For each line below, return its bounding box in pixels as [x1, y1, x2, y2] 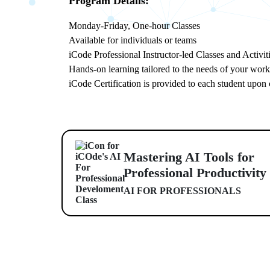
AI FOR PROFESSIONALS [124, 186, 241, 196]
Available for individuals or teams [69, 35, 196, 45]
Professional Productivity [124, 165, 266, 180]
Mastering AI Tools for [124, 149, 254, 165]
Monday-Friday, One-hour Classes [69, 20, 200, 31]
